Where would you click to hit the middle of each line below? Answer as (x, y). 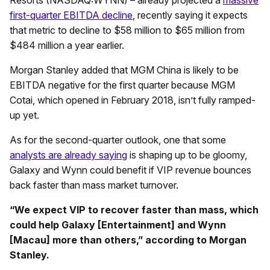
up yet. (24, 115)
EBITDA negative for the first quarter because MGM (122, 85)
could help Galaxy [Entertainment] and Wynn (118, 224)
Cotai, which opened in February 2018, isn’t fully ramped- (133, 100)
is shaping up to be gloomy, (187, 155)
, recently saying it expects (190, 15)
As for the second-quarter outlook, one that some (118, 140)
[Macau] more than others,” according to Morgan (128, 240)
